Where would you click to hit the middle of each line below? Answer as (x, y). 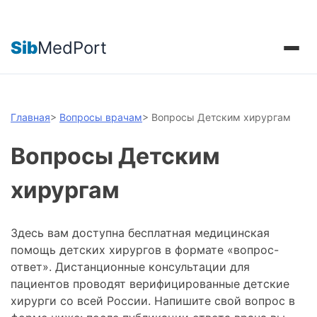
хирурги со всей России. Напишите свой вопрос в (153, 301)
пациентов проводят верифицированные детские (150, 284)
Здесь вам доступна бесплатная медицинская (140, 233)
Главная (30, 117)
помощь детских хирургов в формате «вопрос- (145, 250)
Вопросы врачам (101, 117)
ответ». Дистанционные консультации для (130, 267)
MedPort (72, 47)
